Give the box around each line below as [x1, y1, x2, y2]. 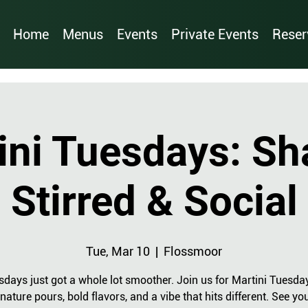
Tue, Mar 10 [86, 244, 150, 258]
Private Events [171, 26, 259, 43]
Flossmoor [164, 244, 222, 258]
